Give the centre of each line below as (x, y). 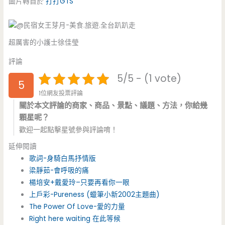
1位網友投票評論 (61, 93)
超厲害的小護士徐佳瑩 (44, 42)
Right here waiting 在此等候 (75, 218)
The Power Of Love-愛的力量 (77, 206)
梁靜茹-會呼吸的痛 (59, 170)
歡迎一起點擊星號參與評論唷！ (69, 129)
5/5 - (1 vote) (149, 78)
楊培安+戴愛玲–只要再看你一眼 (80, 182)
